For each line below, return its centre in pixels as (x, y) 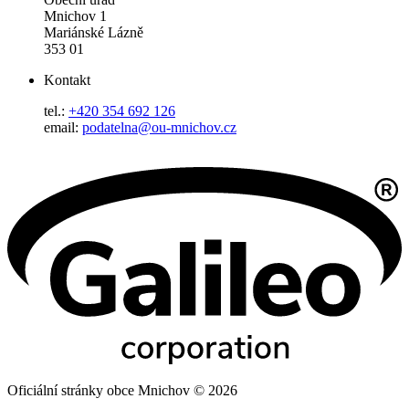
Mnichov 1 (75, 16)
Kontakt (67, 80)
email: (63, 128)
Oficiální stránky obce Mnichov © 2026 (122, 391)
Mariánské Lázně (94, 33)
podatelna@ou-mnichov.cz (159, 128)
